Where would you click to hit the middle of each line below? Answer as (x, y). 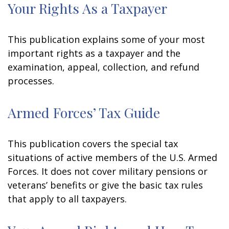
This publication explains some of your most (106, 39)
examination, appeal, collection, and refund (104, 67)
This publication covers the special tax (93, 144)
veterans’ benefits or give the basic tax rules (105, 185)
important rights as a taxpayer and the (94, 53)
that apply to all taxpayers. (67, 199)
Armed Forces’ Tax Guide (84, 112)
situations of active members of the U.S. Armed (112, 157)
